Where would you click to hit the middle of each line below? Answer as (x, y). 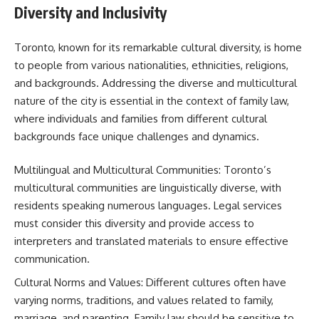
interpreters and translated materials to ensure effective (151, 241)
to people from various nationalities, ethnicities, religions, (151, 65)
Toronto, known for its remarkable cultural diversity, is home (158, 47)
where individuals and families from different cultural (141, 118)
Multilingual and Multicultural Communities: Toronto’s (143, 170)
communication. (52, 259)
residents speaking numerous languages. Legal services (148, 205)
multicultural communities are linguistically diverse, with (148, 188)
